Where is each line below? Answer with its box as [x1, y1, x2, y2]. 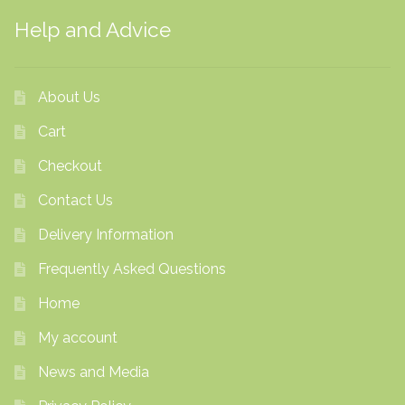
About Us [37, 89, 100, 107]
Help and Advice [14, 17, 171, 42]
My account [37, 329, 118, 347]
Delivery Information [37, 226, 174, 244]
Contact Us [37, 192, 113, 210]
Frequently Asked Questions [37, 260, 226, 278]
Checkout [37, 157, 102, 175]
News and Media [37, 363, 149, 381]
